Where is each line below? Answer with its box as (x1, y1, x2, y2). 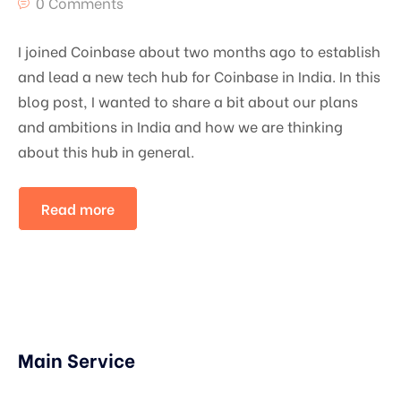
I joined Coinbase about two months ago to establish (18, 40, 380, 62)
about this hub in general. (18, 141, 194, 162)
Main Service (18, 346, 135, 374)
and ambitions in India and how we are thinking (18, 115, 343, 137)
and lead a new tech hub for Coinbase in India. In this (18, 65, 380, 87)
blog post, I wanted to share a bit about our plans (18, 90, 358, 112)
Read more (41, 198, 115, 219)
